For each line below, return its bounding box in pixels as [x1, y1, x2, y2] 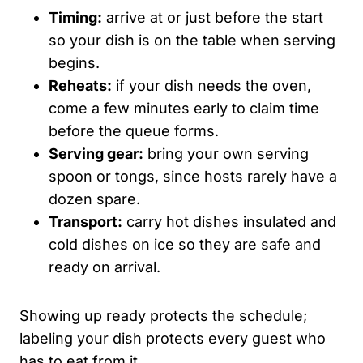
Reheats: [49, 76, 112, 94]
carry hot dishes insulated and [122, 212, 336, 230]
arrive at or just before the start [102, 8, 323, 26]
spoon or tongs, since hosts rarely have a [49, 167, 337, 185]
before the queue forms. [49, 122, 219, 139]
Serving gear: [49, 144, 143, 162]
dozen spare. [49, 190, 140, 207]
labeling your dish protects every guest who [19, 329, 326, 347]
